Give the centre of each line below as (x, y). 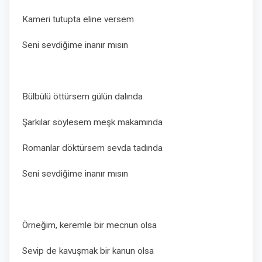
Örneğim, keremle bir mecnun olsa (89, 225)
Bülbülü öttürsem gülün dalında (82, 96)
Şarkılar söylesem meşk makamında (92, 122)
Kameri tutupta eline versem (78, 19)
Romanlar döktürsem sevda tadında (92, 148)
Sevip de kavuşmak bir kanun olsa (88, 251)
